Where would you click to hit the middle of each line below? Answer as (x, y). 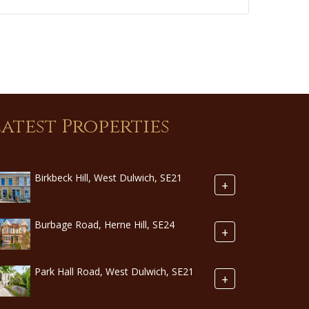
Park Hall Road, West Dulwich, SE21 (114, 272)
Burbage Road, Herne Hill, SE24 (104, 225)
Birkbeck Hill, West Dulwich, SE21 (108, 178)
